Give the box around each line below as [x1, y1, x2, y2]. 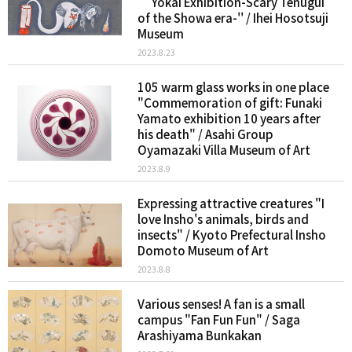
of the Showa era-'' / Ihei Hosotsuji [137, 9, 328, 26]
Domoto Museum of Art [137, 242, 269, 258]
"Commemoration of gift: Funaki [137, 94, 322, 111]
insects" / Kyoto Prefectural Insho [137, 226, 326, 243]
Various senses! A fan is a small [137, 295, 305, 312]
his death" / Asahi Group [137, 126, 273, 142]
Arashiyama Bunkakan [137, 327, 262, 343]
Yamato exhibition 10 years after [137, 110, 321, 126]
